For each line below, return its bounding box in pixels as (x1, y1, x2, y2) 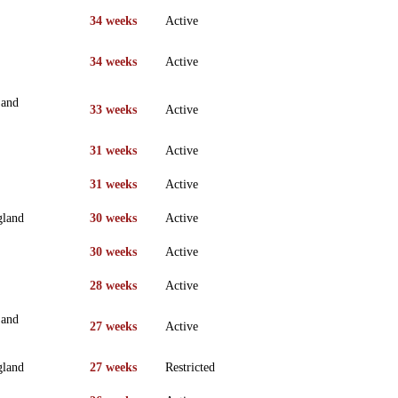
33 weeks (90, 102, 137, 116)
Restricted (165, 360, 215, 374)
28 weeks (90, 278, 137, 292)
